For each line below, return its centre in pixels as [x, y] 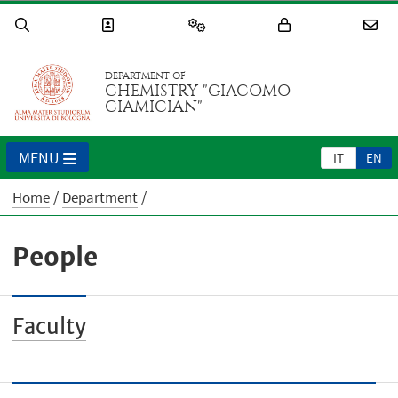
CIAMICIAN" [154, 107]
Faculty [50, 327]
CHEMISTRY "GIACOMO [198, 92]
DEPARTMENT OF [146, 76]
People [56, 257]
